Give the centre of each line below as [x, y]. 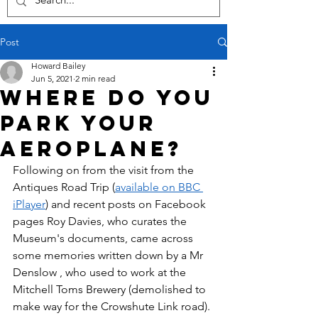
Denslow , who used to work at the [101, 273]
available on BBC [159, 187]
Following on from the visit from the [105, 170]
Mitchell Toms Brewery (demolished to [111, 290]
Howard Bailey [59, 66]
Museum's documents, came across [104, 238]
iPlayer [29, 204]
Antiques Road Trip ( [64, 187]
